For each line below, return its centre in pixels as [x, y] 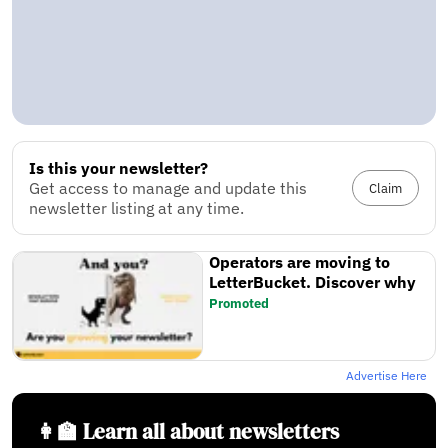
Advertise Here [386, 375]
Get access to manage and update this [168, 188]
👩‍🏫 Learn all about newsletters [187, 431]
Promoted [239, 304]
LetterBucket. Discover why [313, 282]
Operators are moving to [300, 262]
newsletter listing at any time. [136, 208]
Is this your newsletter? [118, 168]
